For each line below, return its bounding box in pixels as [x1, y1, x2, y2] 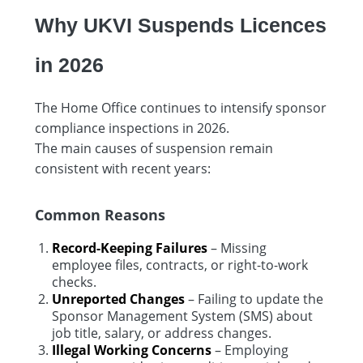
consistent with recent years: [35, 159, 211, 177]
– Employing [211, 340, 288, 359]
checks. [52, 272, 96, 291]
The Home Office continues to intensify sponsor [35, 98, 327, 117]
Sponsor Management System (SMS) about [52, 306, 313, 325]
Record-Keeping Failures [52, 238, 207, 257]
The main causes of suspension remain [35, 139, 273, 157]
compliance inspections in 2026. [35, 118, 229, 137]
